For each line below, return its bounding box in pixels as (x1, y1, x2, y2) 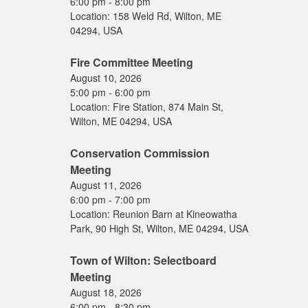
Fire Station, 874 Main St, (113, 100, 223, 113)
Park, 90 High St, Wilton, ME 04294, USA (70, 221, 248, 235)
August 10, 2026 (70, 71, 142, 85)
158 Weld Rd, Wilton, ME (113, 9, 221, 23)
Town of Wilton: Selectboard (70, 252, 217, 268)
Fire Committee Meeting (70, 54, 193, 70)
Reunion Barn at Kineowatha (113, 207, 237, 221)
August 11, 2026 (70, 178, 142, 192)
